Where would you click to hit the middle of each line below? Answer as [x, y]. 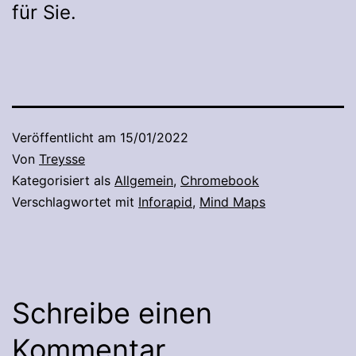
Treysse [62, 159]
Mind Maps [232, 202]
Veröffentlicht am [66, 138]
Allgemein [144, 181]
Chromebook [220, 181]
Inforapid [165, 202]
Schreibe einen [112, 313]
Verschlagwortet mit [75, 202]
